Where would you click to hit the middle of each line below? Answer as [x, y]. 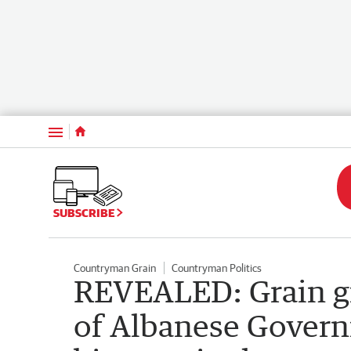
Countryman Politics [217, 268]
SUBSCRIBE [85, 212]
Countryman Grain [115, 268]
